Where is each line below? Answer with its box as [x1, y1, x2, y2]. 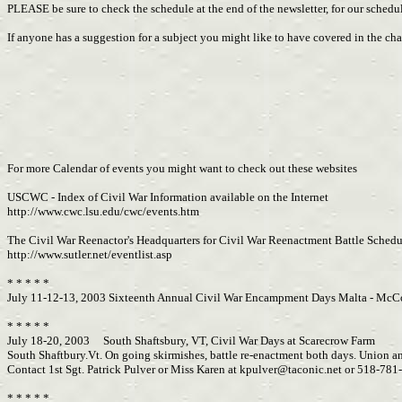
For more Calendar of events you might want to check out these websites [7, 162, 357, 175]
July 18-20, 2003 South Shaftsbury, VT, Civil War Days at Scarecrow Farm [7, 334, 375, 347]
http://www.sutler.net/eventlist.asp [7, 248, 172, 261]
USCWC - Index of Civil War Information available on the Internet [7, 190, 328, 204]
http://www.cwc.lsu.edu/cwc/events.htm [7, 205, 199, 218]
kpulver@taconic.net [240, 363, 342, 376]
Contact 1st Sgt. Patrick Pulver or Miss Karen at [7, 363, 240, 376]
